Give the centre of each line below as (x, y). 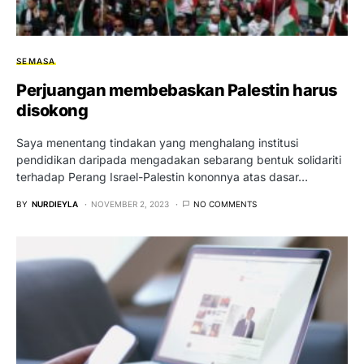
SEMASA (36, 61)
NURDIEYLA (55, 204)
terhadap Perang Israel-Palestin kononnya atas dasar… (162, 176)
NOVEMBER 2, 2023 (130, 204)
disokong (52, 110)
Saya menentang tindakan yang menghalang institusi (157, 142)
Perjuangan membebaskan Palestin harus (177, 90)
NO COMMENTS (225, 204)
